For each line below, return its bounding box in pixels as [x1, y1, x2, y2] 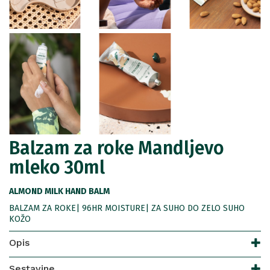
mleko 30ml [9, 157, 105, 179]
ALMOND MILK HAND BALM [9, 186, 110, 197]
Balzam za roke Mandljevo [9, 137, 224, 160]
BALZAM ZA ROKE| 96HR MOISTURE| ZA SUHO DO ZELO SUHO [9, 203, 245, 214]
